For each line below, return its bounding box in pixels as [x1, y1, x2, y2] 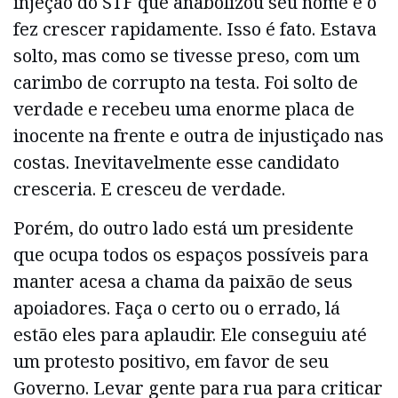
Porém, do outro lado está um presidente [13, 216, 354, 241]
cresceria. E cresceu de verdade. [13, 176, 285, 201]
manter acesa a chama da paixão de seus [13, 269, 353, 294]
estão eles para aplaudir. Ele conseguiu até [13, 322, 367, 347]
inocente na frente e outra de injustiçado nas [13, 123, 384, 147]
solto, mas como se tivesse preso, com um [13, 43, 360, 68]
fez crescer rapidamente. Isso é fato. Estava [13, 16, 377, 41]
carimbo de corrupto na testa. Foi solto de [13, 69, 358, 94]
